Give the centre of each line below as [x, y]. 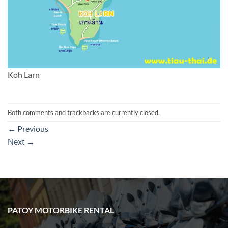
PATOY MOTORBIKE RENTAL [61, 210]
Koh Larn [24, 74]
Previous [32, 129]
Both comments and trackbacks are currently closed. [84, 112]
